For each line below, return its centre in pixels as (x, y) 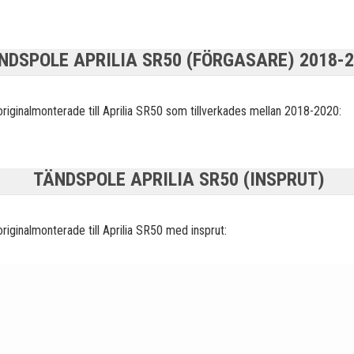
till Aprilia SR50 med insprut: (156, 231)
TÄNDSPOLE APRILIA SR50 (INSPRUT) (179, 180)
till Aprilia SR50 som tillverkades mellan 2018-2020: (213, 111)
